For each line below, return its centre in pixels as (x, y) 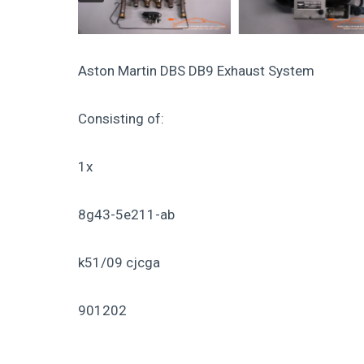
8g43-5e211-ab (126, 214)
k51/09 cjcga (119, 262)
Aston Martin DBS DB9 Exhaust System (196, 70)
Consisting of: (121, 118)
